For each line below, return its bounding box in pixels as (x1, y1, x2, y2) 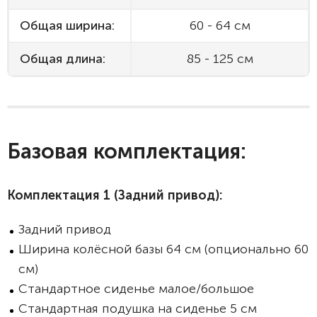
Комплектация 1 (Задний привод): (7, 188, 222, 203)
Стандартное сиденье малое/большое (18, 281, 254, 296)
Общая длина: (20, 51, 105, 67)
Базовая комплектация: (7, 139, 246, 164)
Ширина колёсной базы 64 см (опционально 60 (18, 241, 309, 257)
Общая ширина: (20, 18, 115, 33)
